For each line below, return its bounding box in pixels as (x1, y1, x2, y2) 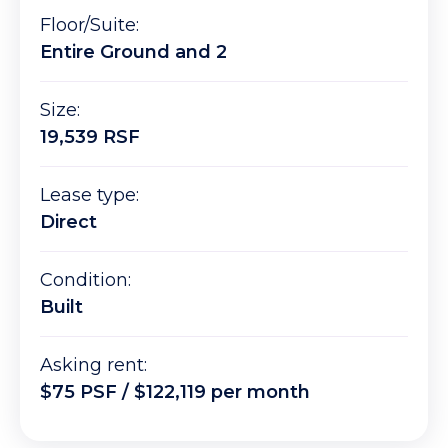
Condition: (40, 269, 131, 292)
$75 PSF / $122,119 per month (40, 381, 310, 404)
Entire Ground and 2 (40, 41, 227, 64)
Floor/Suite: (40, 14, 144, 37)
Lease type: (40, 184, 139, 207)
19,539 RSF (40, 126, 140, 149)
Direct (40, 211, 97, 234)
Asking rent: (40, 354, 147, 377)
